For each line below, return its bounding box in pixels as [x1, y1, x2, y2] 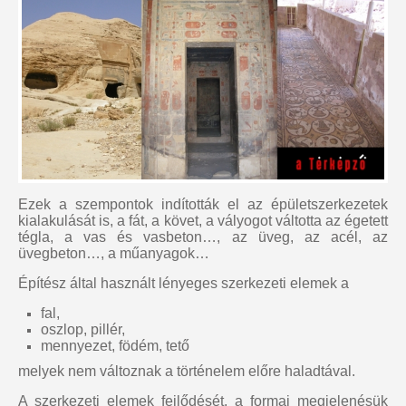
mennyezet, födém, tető [41, 338, 189, 353]
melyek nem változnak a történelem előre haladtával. [18, 363, 355, 379]
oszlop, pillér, [41, 322, 125, 337]
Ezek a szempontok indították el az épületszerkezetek [18, 197, 388, 212]
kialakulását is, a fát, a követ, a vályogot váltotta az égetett [18, 213, 388, 228]
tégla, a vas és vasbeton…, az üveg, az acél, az [18, 229, 388, 245]
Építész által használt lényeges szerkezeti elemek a [18, 275, 349, 291]
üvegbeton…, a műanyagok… [18, 246, 209, 261]
